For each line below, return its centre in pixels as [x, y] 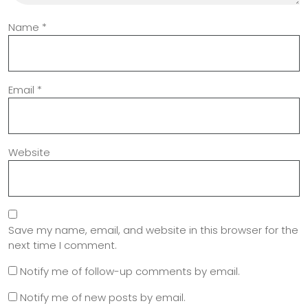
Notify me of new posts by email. [103, 297]
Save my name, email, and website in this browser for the [153, 230]
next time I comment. [63, 245]
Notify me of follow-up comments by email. [130, 271]
